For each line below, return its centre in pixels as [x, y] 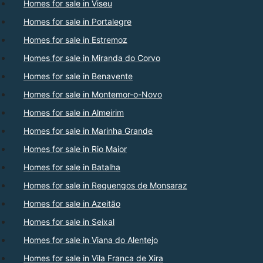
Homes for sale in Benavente [78, 76]
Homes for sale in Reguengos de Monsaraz [105, 186]
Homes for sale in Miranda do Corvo [92, 58]
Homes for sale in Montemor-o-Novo [93, 95]
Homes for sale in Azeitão [72, 204]
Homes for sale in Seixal [69, 222]
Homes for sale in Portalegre [77, 22]
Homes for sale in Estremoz [75, 40]
